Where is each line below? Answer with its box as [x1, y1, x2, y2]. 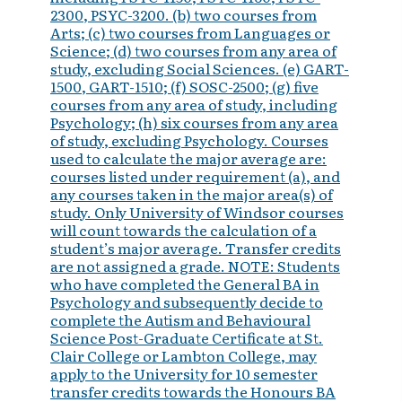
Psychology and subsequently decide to [50, 291, 323, 312]
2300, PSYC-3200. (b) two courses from [50, 4, 317, 25]
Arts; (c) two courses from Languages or [50, 22, 330, 43]
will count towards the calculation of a [50, 219, 317, 240]
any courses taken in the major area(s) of [50, 183, 333, 205]
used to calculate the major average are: [50, 147, 327, 169]
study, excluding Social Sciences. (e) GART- [50, 57, 349, 79]
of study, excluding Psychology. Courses [50, 129, 328, 151]
